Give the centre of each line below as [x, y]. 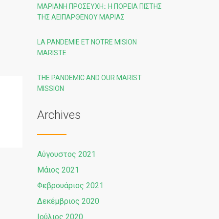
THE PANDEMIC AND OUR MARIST [89, 78]
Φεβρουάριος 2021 [70, 186]
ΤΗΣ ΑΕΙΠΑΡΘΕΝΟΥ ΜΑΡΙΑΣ [81, 17]
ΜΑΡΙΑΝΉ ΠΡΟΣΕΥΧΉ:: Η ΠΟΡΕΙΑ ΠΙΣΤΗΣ [99, 6]
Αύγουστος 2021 [66, 154]
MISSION [51, 88]
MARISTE [52, 53]
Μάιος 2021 [58, 170]
